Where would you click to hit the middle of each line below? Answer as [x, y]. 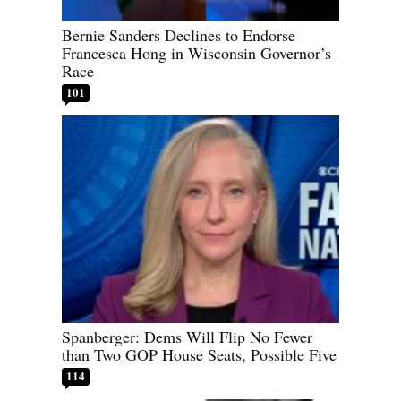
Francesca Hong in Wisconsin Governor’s [196, 52]
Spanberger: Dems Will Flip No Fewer [187, 337]
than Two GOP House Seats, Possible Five [199, 355]
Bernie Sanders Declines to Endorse [179, 34]
